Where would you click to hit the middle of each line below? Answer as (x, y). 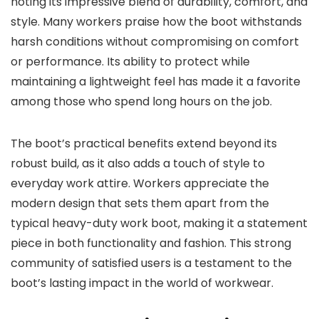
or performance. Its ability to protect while (130, 62)
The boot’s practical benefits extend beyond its (144, 144)
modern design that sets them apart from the (140, 204)
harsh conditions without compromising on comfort (155, 42)
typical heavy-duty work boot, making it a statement (159, 224)
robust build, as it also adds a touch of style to (138, 164)
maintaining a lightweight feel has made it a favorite (156, 82)
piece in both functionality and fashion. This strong (151, 244)
